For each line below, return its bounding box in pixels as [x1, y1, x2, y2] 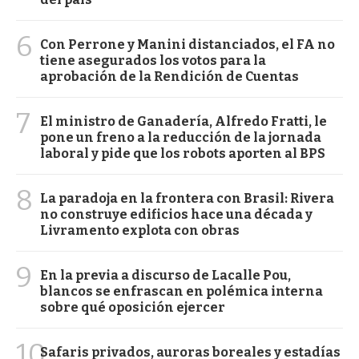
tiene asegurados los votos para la [40, 53, 266, 69]
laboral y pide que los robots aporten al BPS [40, 146, 325, 162]
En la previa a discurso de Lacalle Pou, [40, 268, 291, 284]
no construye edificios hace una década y [40, 207, 313, 223]
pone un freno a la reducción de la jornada [40, 130, 321, 146]
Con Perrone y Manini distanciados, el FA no [40, 37, 335, 53]
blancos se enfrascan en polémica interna [40, 284, 323, 300]
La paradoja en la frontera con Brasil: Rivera [40, 191, 334, 207]
